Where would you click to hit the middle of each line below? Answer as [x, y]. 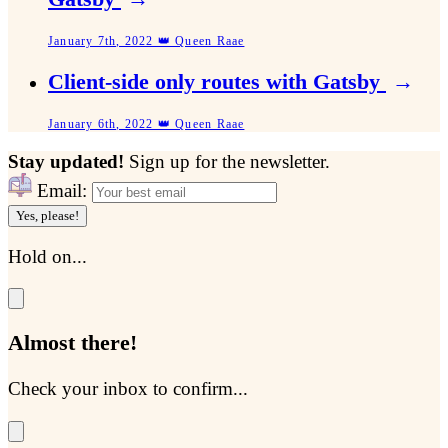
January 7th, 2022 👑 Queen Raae [146, 40]
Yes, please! [47, 215]
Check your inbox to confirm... [128, 388]
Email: [62, 190]
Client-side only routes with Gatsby [217, 82]
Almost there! [72, 343]
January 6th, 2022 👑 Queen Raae [146, 124]
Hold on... [47, 256]
